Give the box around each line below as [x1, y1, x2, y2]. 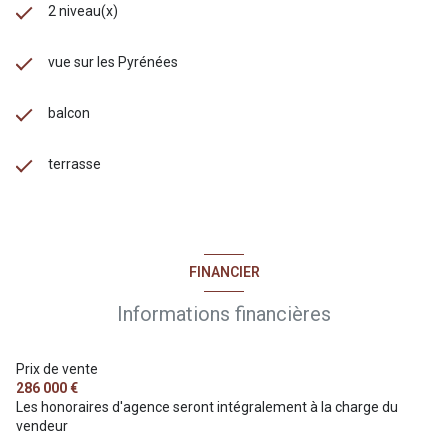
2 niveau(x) [48, 2, 118, 19]
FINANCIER [188, 264, 260, 281]
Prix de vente [16, 360, 98, 377]
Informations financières [117, 301, 331, 326]
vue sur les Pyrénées [48, 53, 178, 70]
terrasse [48, 155, 101, 172]
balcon [48, 104, 90, 121]
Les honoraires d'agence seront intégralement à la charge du [16, 398, 398, 415]
